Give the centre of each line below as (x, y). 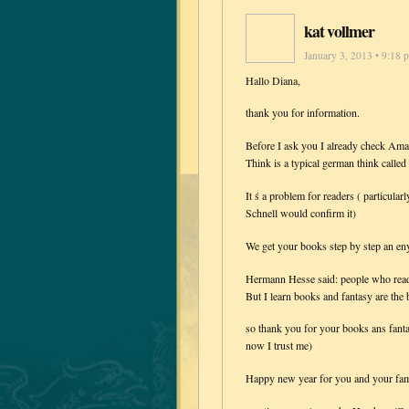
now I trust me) (279, 346)
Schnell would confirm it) (301, 213)
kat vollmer (340, 31)
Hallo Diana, (273, 80)
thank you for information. (303, 113)
